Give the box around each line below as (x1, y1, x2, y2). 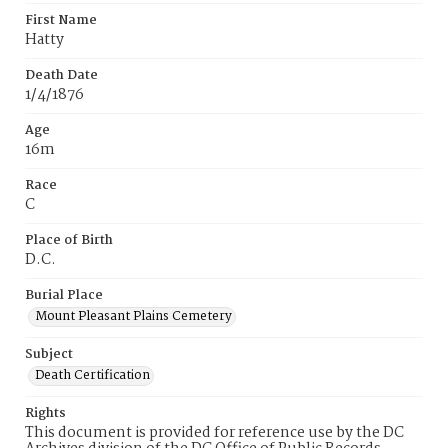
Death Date (25, 65, 98, 86)
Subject (25, 344, 73, 365)
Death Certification (35, 365, 150, 386)
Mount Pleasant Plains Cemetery (35, 306, 232, 327)
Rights (25, 403, 66, 424)
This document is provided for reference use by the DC (25, 421, 404, 445)
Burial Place (25, 285, 103, 306)
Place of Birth (25, 230, 113, 251)
